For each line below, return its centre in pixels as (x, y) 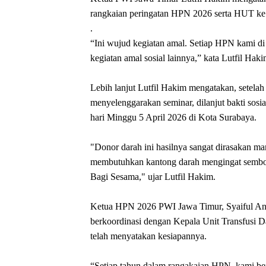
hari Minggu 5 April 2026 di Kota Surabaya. (173, 117)
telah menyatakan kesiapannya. (148, 236)
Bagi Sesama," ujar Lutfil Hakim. (153, 176)
